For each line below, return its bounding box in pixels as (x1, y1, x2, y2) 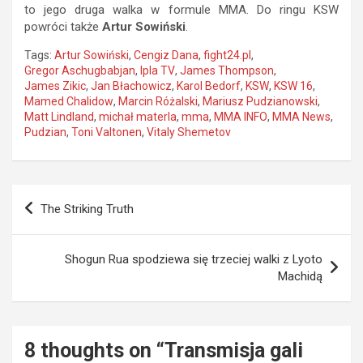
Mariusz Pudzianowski (203, 94, 318, 108)
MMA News (272, 109, 331, 123)
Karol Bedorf (177, 79, 241, 92)
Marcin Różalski (118, 94, 198, 108)
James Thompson (180, 63, 274, 77)
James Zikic (24, 79, 86, 92)
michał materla (99, 109, 177, 123)
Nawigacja (11, 184, 109, 208)
